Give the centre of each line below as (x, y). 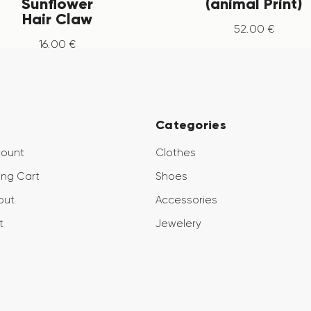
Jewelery (178, 224)
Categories (191, 125)
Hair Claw (57, 18)
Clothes (175, 153)
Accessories (186, 200)
